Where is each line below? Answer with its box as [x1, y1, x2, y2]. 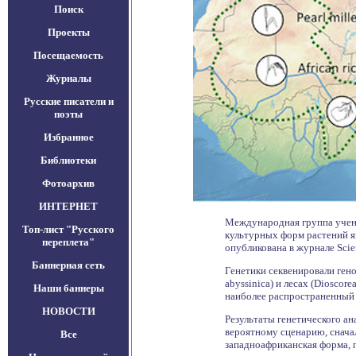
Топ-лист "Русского [22, 223, 114, 235]
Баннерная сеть [32, 259, 105, 271]
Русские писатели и [23, 95, 114, 107]
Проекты [47, 26, 90, 38]
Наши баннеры [33, 282, 104, 294]
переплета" [42, 236, 95, 248]
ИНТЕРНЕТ [39, 200, 98, 212]
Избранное [43, 131, 94, 143]
